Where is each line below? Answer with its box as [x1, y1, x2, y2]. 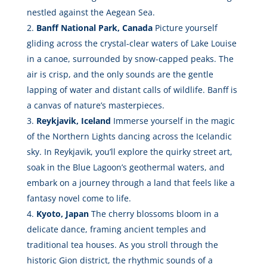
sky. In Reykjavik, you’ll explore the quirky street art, [26, 146, 232, 158]
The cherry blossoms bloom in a [88, 208, 219, 220]
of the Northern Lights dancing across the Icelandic [26, 131, 232, 142]
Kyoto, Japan [36, 208, 89, 220]
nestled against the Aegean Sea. [26, 7, 155, 18]
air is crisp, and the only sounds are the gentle [26, 69, 213, 80]
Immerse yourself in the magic [110, 115, 235, 127]
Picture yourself [152, 22, 218, 34]
